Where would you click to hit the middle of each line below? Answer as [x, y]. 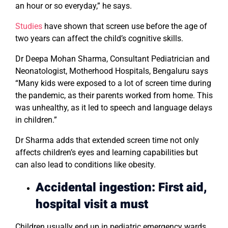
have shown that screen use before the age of [125, 26]
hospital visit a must [92, 205]
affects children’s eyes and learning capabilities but [107, 153]
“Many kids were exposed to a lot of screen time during [113, 83]
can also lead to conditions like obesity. [85, 165]
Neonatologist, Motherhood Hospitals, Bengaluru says [112, 71]
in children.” [36, 120]
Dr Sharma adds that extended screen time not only [107, 140]
